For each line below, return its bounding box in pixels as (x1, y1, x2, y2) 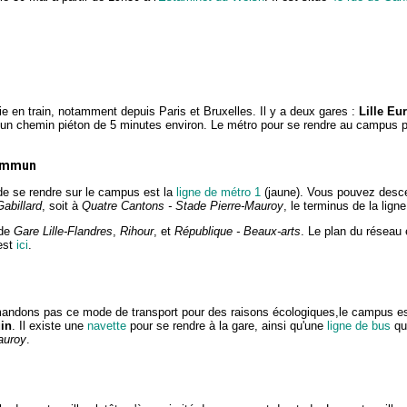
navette (87, 319, 126, 333)
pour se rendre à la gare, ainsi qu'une (126, 319, 327, 333)
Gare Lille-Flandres (14, 224, 113, 239)
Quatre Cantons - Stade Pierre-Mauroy (82, 199, 283, 213)
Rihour (120, 224, 154, 239)
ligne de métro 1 (176, 185, 261, 200)
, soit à (42, 199, 82, 213)
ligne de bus (327, 319, 391, 333)
